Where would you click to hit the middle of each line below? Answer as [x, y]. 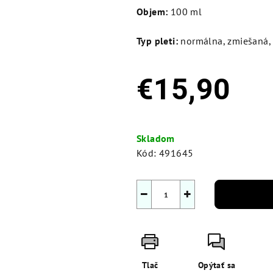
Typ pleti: [157, 41]
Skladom [156, 139]
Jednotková [161, 119]
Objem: [152, 12]
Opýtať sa [217, 265]
